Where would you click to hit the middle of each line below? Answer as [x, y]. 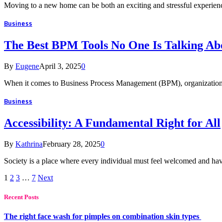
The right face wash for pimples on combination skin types [103, 217]
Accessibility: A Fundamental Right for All [112, 123]
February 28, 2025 [72, 144]
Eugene [27, 66]
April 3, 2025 [60, 66]
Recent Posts [21, 197]
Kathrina [29, 144]
